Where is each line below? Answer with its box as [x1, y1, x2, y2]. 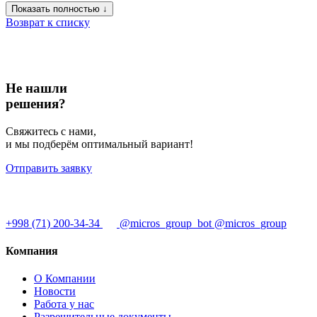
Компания [6, 244, 58, 257]
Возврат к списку [6, 16, 90, 29]
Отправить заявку [6, 161, 92, 174]
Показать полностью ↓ [11, 4, 108, 15]
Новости [34, 285, 76, 298]
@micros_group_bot [120, 217, 212, 229]
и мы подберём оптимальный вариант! [6, 137, 193, 150]
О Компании [34, 272, 96, 285]
